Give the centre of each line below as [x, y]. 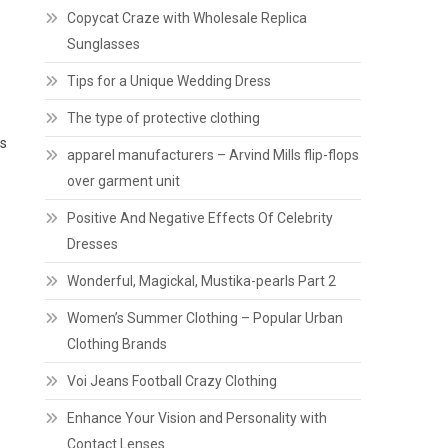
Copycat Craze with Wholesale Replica [187, 18]
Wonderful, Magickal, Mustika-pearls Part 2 [202, 281]
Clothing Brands [117, 344]
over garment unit [124, 181]
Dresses [93, 244]
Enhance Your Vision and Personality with [197, 418]
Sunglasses [104, 44]
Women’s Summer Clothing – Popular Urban [205, 318]
